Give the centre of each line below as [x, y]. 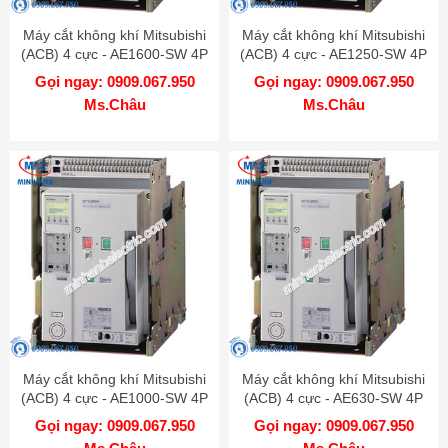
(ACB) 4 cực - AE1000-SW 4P [114, 397]
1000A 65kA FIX [114, 416]
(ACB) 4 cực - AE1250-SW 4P [333, 53]
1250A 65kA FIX [333, 72]
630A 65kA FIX [333, 416]
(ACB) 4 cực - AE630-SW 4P [333, 397]
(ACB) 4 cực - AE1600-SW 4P [114, 53]
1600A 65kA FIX [114, 72]
